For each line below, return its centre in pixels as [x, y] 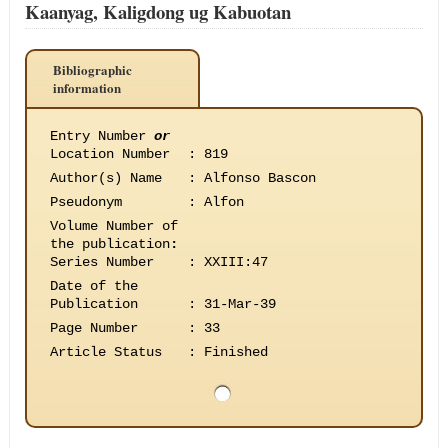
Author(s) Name [105, 178]
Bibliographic [92, 69]
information [86, 87]
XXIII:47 [235, 262]
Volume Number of [113, 226]
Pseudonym [85, 202]
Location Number [109, 154]
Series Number [101, 262]
